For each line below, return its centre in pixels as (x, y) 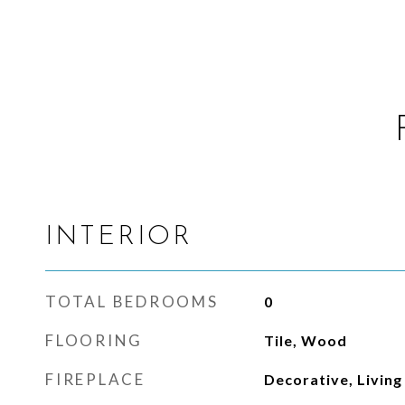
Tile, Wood (305, 340)
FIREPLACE (95, 379)
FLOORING (94, 340)
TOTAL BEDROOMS (132, 301)
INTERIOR (119, 237)
